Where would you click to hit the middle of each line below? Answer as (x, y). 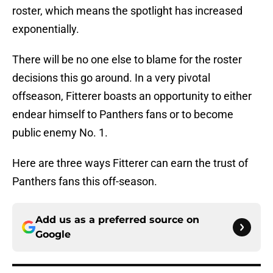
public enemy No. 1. (60, 133)
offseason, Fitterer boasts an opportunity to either (132, 96)
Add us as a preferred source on (117, 220)
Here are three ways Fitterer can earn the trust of (130, 163)
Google (53, 235)
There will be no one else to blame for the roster (127, 60)
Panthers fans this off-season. (85, 182)
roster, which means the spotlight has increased (127, 11)
